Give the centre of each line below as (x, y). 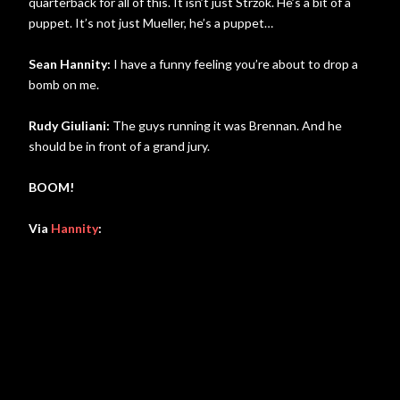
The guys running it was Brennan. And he (226, 125)
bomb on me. (64, 84)
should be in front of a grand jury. (119, 146)
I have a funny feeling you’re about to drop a (234, 64)
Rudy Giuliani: (69, 125)
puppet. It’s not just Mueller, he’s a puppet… (151, 23)
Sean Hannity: (70, 64)
